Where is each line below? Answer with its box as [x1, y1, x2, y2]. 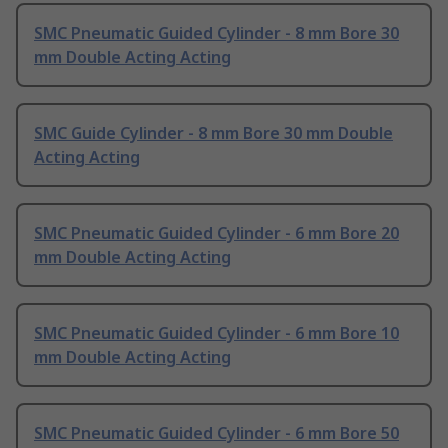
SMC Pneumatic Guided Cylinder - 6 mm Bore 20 [34, 222, 399, 245]
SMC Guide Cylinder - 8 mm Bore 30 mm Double [34, 122, 393, 145]
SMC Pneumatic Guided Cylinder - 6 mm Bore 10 [34, 322, 399, 345]
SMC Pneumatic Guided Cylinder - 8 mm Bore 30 [34, 22, 399, 45]
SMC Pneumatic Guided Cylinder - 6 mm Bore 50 [34, 422, 399, 445]
